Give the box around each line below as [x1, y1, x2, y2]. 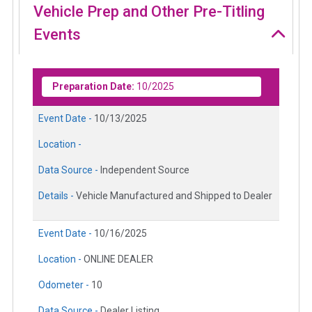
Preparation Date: [52, 81, 134, 93]
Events [33, 26, 81, 44]
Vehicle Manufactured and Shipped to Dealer [76, 190, 272, 202]
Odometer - [38, 279, 91, 291]
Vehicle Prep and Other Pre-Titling [33, 3, 265, 21]
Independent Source [100, 164, 189, 176]
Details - [38, 190, 76, 202]
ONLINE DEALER [84, 253, 153, 265]
